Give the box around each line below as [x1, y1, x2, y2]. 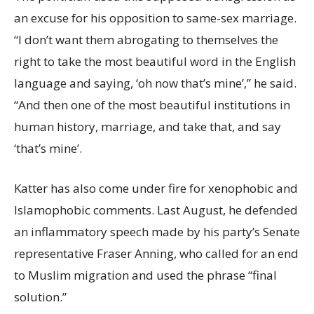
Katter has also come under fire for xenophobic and [14, 180, 298, 197]
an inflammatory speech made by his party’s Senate [14, 224, 300, 240]
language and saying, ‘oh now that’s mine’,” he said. [14, 75, 296, 92]
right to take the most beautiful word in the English [14, 53, 296, 70]
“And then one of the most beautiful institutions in [14, 97, 290, 114]
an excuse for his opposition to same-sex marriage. [14, 10, 296, 27]
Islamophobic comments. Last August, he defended [14, 202, 298, 219]
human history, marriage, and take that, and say [14, 118, 281, 135]
